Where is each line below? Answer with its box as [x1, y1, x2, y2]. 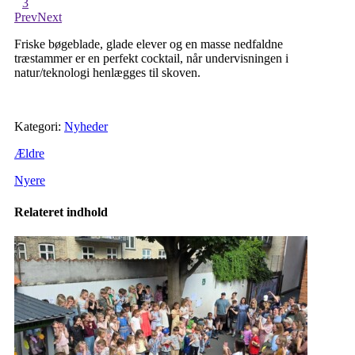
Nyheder [64, 120, 108, 134]
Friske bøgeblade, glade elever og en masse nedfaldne [14, 37, 283, 52]
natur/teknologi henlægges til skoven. [14, 66, 200, 80]
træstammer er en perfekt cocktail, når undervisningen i [14, 52, 288, 66]
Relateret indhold [14, 204, 108, 219]
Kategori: [14, 120, 64, 134]
